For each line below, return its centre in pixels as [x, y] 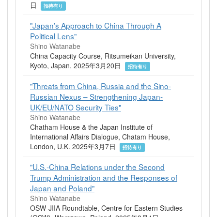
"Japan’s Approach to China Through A [96, 25]
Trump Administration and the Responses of [104, 177]
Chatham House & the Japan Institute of [91, 127]
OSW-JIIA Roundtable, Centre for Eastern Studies [106, 208]
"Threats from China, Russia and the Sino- [101, 85]
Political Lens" [53, 36]
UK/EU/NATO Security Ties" [76, 107]
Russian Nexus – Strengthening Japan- [96, 96]
